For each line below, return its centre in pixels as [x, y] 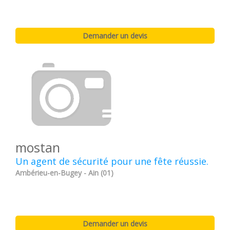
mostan [38, 148]
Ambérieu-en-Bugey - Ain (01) [64, 173]
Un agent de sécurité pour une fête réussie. [112, 161]
